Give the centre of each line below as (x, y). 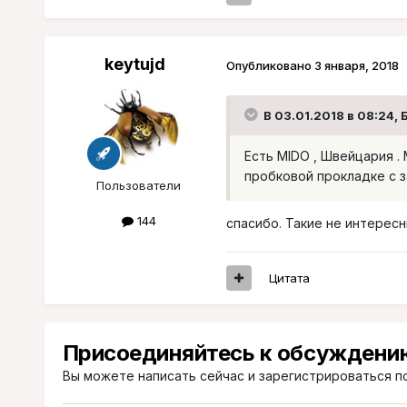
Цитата (289, 278)
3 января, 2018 (356, 65)
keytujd (135, 65)
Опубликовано (270, 65)
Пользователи (139, 186)
